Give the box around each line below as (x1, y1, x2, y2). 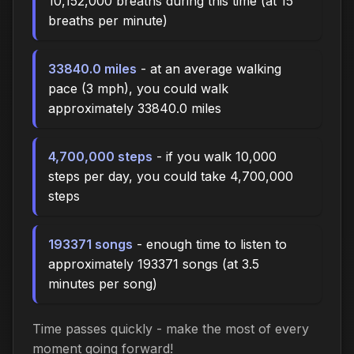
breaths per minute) (48, 13, 168, 29)
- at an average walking (137, 61, 281, 77)
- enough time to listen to (133, 236, 287, 253)
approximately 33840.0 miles (48, 100, 221, 117)
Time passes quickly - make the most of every (32, 321, 309, 337)
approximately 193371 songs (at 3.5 (48, 256, 259, 273)
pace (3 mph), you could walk (48, 81, 228, 97)
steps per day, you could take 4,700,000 (48, 168, 293, 185)
